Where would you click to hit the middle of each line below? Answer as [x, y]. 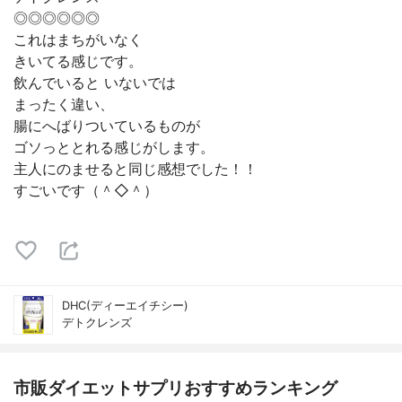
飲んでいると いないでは [95, 83]
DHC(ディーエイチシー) [125, 306]
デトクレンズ [97, 323]
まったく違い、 [64, 104]
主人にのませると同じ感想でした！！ [135, 169]
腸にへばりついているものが [107, 126]
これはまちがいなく [78, 39]
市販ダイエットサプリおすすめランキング [175, 388]
